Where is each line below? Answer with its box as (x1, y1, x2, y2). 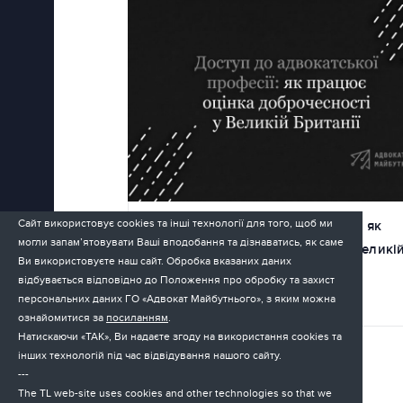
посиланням (106, 311, 168, 324)
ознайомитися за (18, 311, 106, 324)
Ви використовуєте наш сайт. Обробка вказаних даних (18, 255, 291, 267)
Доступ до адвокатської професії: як (142, 218, 381, 236)
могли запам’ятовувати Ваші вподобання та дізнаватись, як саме (18, 236, 344, 248)
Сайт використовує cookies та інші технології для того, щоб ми (18, 217, 333, 229)
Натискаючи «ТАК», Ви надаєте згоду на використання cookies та (18, 330, 342, 343)
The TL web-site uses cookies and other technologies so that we (18, 387, 332, 399)
